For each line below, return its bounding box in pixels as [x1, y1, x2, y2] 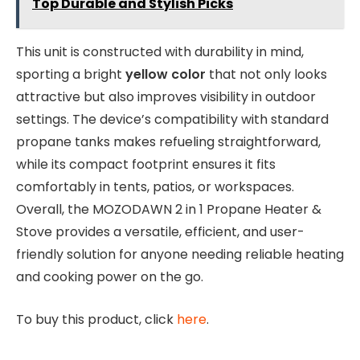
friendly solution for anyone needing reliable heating [16, 245, 344, 264]
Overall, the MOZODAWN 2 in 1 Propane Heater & [16, 200, 321, 219]
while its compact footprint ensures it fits [16, 155, 276, 174]
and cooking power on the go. [16, 268, 203, 287]
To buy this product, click [16, 309, 177, 329]
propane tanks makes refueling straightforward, [16, 133, 321, 152]
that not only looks [206, 65, 327, 84]
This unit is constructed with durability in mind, [16, 43, 304, 62]
